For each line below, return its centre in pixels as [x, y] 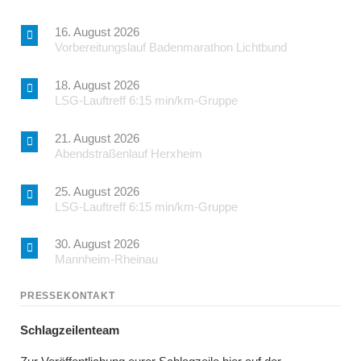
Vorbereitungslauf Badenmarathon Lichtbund [170, 47]
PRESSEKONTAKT [67, 295]
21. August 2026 [97, 138]
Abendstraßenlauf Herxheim [128, 153]
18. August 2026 [97, 85]
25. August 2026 [97, 191]
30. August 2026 [97, 244]
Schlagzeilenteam [69, 330]
